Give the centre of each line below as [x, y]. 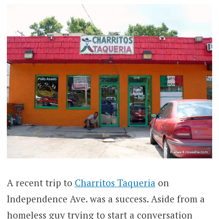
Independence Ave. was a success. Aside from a [106, 198]
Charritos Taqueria [115, 182]
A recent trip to [41, 182]
